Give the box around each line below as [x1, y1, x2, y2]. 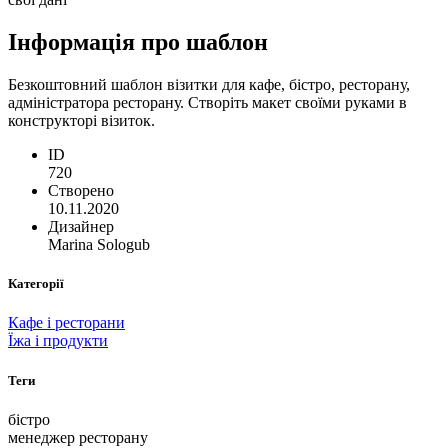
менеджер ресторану [8, 428, 148, 446]
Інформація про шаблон [8, 29, 268, 56]
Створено [48, 182, 114, 200]
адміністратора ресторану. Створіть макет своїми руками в [8, 94, 407, 112]
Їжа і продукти [8, 332, 108, 350]
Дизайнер [48, 218, 114, 236]
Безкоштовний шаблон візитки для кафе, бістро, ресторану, [8, 76, 410, 94]
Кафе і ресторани [8, 314, 125, 332]
